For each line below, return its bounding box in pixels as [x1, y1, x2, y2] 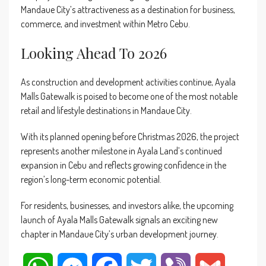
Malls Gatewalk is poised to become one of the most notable [21, 90, 237, 102]
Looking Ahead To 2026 [21, 43, 167, 62]
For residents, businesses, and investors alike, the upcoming [21, 199, 233, 211]
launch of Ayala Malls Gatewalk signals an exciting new [21, 213, 218, 226]
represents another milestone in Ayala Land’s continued [21, 144, 222, 157]
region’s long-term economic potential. [21, 173, 161, 185]
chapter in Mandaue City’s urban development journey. [21, 227, 218, 240]
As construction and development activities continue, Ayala [21, 75, 236, 88]
